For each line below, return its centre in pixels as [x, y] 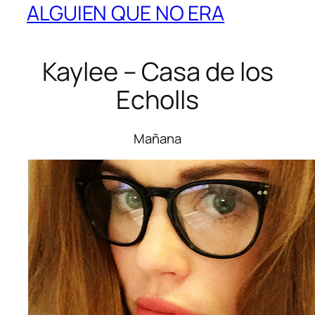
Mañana [157, 138]
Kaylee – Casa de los [157, 72]
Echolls [157, 100]
